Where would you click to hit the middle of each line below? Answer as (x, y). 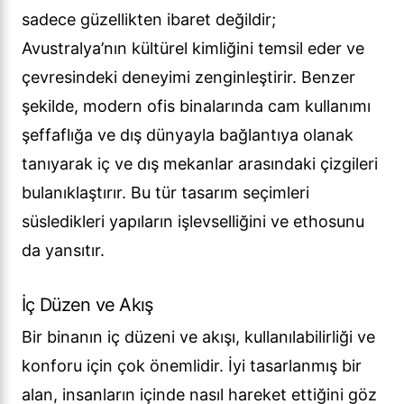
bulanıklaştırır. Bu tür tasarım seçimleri (165, 193)
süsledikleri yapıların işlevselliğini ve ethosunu (193, 222)
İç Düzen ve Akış (87, 305)
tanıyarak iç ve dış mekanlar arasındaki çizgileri (200, 164)
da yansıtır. (63, 251)
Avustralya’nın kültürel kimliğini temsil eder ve (193, 49)
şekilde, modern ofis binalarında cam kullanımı (196, 106)
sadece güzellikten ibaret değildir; (149, 20)
